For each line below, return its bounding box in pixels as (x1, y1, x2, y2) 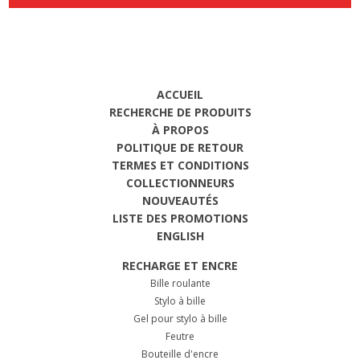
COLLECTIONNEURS (125, 174, 235, 190)
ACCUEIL (157, 86, 203, 102)
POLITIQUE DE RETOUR (117, 139, 243, 155)
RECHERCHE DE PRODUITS (108, 104, 252, 120)
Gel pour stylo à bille (133, 311, 227, 325)
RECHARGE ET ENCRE (122, 257, 238, 273)
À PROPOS (151, 121, 209, 137)
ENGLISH (156, 227, 204, 243)
